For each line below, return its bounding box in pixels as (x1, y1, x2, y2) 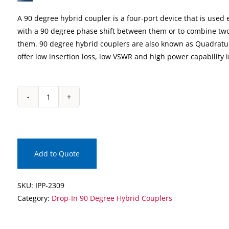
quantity (48, 199, 77, 210)
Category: (17, 193, 52, 203)
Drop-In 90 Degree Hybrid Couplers (52, 193, 172, 203)
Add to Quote (34, 149, 80, 158)
